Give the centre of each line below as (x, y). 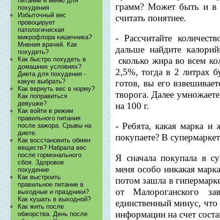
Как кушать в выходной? (55, 199)
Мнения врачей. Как (48, 45)
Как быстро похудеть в (52, 59)
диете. (27, 133)
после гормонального (50, 155)
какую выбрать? (42, 82)
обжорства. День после (53, 214)
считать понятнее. (151, 18)
